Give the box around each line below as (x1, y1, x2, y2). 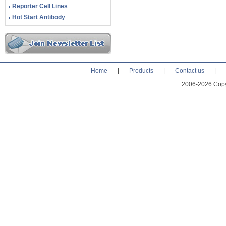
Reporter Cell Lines (12, 3, 68, 10)
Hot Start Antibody (12, 14, 65, 21)
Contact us (175, 67, 204, 74)
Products (129, 67, 153, 74)
